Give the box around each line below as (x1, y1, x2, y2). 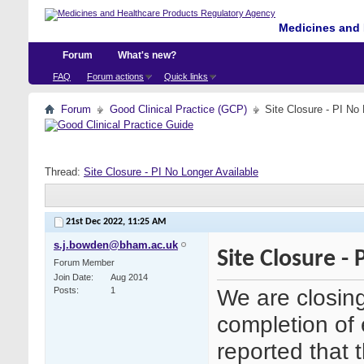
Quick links (164, 71, 208, 81)
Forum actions (87, 71, 144, 81)
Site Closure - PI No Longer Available (84, 166, 258, 178)
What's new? (118, 50, 176, 61)
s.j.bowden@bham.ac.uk (54, 239, 178, 252)
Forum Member (54, 258, 115, 268)
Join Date (54, 272, 91, 283)
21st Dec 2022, (66, 217, 128, 227)
